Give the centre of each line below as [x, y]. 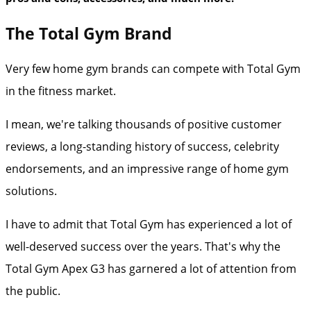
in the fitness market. [61, 91]
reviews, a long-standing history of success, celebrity [142, 146]
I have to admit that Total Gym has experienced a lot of [149, 224]
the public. [33, 291]
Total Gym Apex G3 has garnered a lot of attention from [151, 268]
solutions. [33, 191]
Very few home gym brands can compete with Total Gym [153, 68]
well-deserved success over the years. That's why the [143, 246]
